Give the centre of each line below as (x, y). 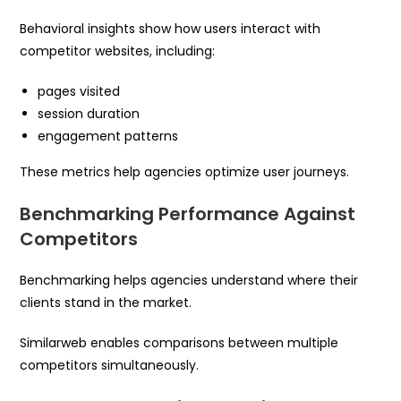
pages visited (79, 91)
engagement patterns (108, 136)
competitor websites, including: (118, 51)
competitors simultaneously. (110, 365)
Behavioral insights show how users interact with (171, 28)
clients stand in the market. (106, 302)
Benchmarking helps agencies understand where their (189, 280)
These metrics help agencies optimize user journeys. (185, 171)
